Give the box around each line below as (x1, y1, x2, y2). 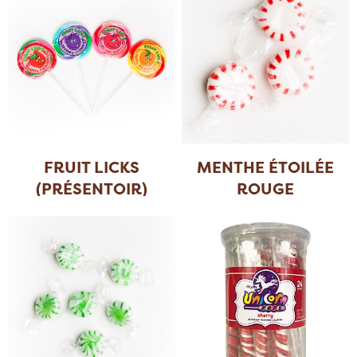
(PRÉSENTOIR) (35, 177, 147, 199)
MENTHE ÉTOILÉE (197, 155, 335, 178)
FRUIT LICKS (43, 155, 139, 178)
